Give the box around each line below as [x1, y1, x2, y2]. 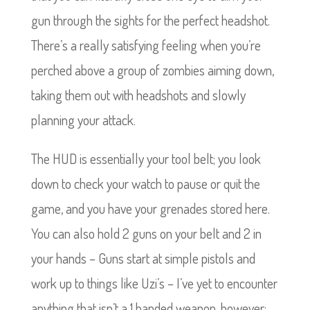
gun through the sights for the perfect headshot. [30, 11, 270, 29]
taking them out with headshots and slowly [30, 86, 246, 104]
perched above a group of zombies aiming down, [30, 61, 274, 79]
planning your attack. [30, 111, 136, 129]
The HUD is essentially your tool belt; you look [30, 149, 261, 167]
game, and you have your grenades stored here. [30, 199, 270, 217]
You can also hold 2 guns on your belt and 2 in [30, 224, 262, 242]
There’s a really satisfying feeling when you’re [30, 36, 261, 54]
